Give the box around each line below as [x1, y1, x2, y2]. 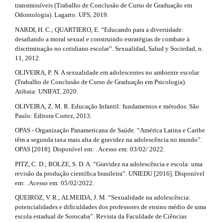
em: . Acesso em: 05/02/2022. [15, 179, 94, 187]
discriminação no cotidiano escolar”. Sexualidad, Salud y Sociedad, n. [15, 44, 203, 52]
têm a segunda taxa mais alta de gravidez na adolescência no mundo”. [15, 136, 202, 144]
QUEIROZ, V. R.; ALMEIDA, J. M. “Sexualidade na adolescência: [15, 194, 191, 202]
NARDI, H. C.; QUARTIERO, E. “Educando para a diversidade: [15, 25, 184, 33]
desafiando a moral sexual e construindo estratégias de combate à [15, 35, 190, 43]
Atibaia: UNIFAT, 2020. [15, 88, 78, 96]
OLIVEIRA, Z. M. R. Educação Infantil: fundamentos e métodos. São [15, 102, 199, 110]
